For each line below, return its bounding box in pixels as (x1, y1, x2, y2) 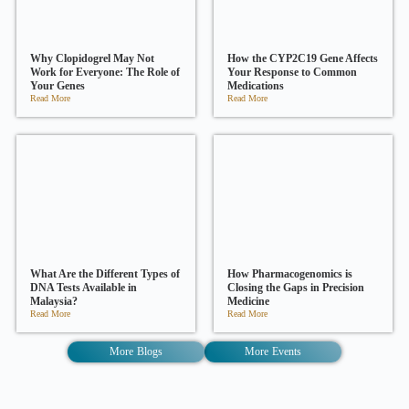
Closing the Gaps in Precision (227, 280, 364, 294)
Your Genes (30, 79, 85, 93)
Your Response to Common (227, 66, 357, 79)
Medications (227, 79, 284, 93)
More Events (245, 344, 301, 358)
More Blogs (110, 344, 163, 358)
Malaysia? (30, 294, 78, 308)
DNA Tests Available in (30, 280, 137, 294)
